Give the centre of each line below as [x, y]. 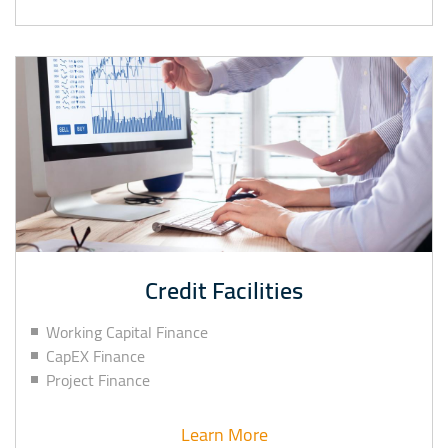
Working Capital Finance [127, 332]
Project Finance [98, 380]
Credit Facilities [224, 291]
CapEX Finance [95, 356]
